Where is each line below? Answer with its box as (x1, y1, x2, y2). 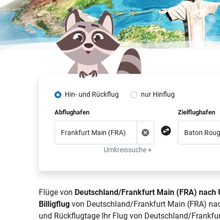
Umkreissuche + (103, 146, 152, 154)
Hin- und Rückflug (65, 90, 119, 98)
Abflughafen (55, 109, 90, 116)
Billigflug (39, 199, 70, 209)
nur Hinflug (141, 90, 175, 98)
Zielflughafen (177, 109, 215, 116)
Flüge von (39, 188, 75, 197)
